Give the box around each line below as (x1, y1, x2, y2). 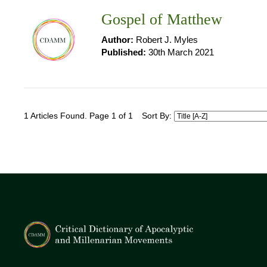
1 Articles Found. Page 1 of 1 (24, 111, 133, 120)
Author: (101, 35, 133, 45)
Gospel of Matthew (101, 11, 222, 28)
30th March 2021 (146, 47, 214, 57)
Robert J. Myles (133, 35, 198, 45)
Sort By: (142, 111, 174, 120)
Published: (101, 47, 146, 57)
